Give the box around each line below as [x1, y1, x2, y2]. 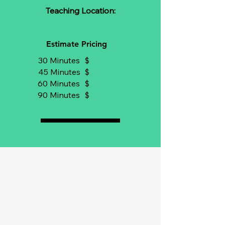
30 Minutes [38, 55, 80, 65]
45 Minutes [38, 67, 80, 77]
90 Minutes [38, 90, 80, 100]
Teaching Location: [45, 6, 116, 16]
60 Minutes [38, 78, 80, 88]
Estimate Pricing [46, 39, 107, 49]
